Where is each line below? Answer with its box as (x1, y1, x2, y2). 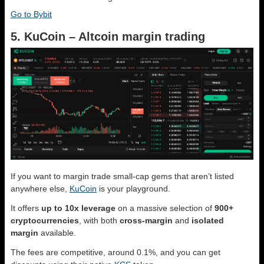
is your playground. (97, 183, 170, 193)
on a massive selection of (115, 203, 214, 213)
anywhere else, (11, 183, 70, 193)
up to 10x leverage (41, 203, 115, 213)
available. (38, 227, 78, 237)
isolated (192, 215, 224, 225)
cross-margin (120, 215, 173, 225)
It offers (11, 203, 41, 213)
